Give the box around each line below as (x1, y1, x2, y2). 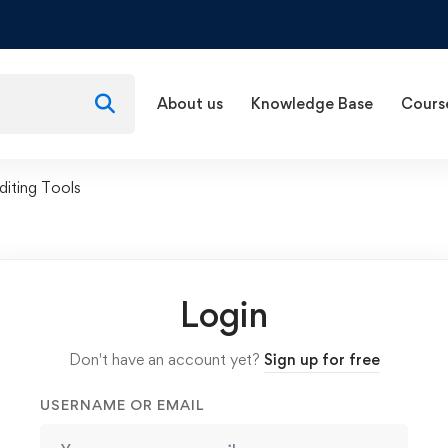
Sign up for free (263, 350, 380, 369)
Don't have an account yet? (68, 350, 264, 369)
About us (157, 94, 223, 113)
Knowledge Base (251, 94, 373, 113)
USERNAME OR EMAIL (40, 396, 204, 413)
